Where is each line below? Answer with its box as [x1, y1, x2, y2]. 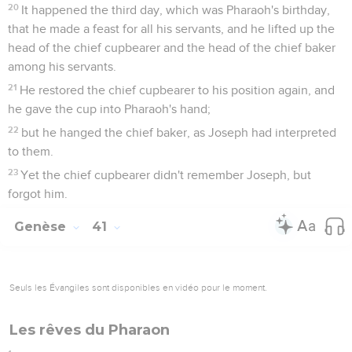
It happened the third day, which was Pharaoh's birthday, [21, 3, 331, 16]
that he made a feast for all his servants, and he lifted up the [8, 22, 335, 35]
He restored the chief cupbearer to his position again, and [20, 83, 335, 97]
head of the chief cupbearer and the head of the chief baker [8, 41, 335, 54]
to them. [8, 145, 53, 158]
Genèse [14, 218, 70, 234]
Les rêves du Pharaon [9, 321, 170, 339]
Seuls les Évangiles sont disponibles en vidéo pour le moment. [9, 281, 267, 293]
